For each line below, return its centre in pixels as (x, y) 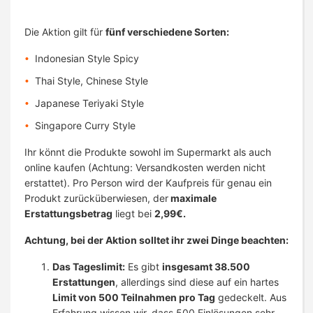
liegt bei (133, 214)
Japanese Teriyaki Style (89, 103)
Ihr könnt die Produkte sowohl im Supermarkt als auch (148, 152)
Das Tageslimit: (89, 267)
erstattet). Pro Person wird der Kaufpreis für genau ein (148, 183)
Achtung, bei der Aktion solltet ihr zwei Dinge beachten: (156, 240)
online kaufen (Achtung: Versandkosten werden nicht (145, 168)
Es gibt (144, 267)
